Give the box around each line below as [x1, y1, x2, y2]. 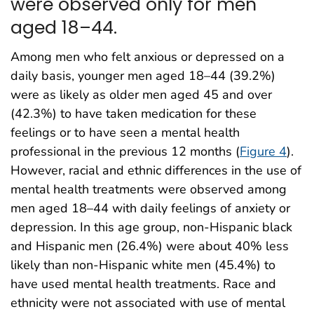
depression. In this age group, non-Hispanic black [11, 219, 292, 236]
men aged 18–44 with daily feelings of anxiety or [11, 200, 290, 217]
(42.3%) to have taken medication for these [11, 105, 257, 123]
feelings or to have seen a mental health [11, 124, 240, 142]
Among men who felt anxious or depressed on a [11, 48, 285, 66]
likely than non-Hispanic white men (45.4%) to [11, 257, 275, 274]
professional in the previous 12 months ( [11, 143, 240, 161]
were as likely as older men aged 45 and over [11, 86, 272, 104]
